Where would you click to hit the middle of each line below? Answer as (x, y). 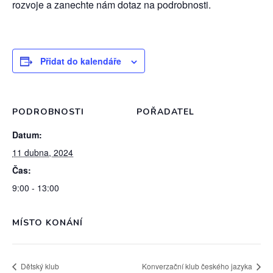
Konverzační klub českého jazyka (198, 266)
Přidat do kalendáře (81, 61)
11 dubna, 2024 (43, 152)
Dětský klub (39, 266)
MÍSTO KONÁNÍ (48, 223)
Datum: (27, 135)
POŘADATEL (165, 112)
